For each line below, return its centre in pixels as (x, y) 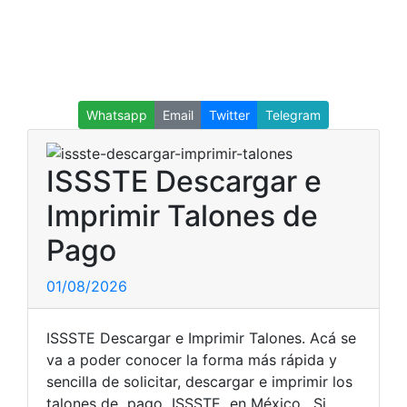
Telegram (293, 115)
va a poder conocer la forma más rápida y (192, 359)
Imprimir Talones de (182, 215)
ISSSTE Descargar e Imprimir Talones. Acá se (201, 338)
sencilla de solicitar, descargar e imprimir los (199, 381)
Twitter (229, 115)
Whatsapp (117, 115)
